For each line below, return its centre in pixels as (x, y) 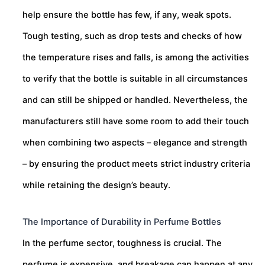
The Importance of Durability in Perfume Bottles (122, 222)
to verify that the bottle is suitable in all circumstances (135, 79)
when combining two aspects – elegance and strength (135, 143)
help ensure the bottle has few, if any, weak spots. (127, 15)
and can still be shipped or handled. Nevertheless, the (135, 100)
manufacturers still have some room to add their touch (136, 122)
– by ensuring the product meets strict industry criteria (136, 164)
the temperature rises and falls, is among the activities (136, 58)
